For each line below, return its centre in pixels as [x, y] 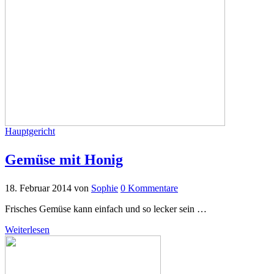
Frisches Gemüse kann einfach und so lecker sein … [106, 209]
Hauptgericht [30, 131]
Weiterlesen [27, 229]
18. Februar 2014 [38, 188]
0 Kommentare [149, 188]
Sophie [105, 188]
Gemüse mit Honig [64, 159]
